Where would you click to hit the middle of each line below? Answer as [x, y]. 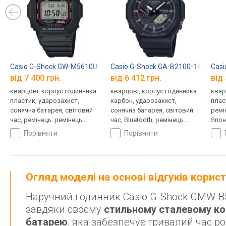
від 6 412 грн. [136, 78]
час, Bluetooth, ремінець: [147, 120]
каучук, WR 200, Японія [44, 130]
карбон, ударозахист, [143, 101]
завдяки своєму [65, 210]
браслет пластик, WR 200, [150, 130]
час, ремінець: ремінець [46, 120]
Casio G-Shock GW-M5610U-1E [59, 66]
